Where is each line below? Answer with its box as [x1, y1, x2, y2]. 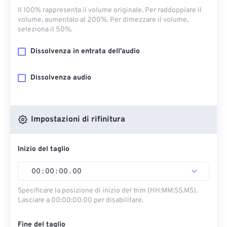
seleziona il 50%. [18, 25, 72, 34]
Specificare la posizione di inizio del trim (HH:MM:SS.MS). [18, 186, 198, 195]
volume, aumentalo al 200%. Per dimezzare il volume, [18, 16, 188, 24]
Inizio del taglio [18, 145, 69, 154]
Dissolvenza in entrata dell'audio [30, 47, 140, 56]
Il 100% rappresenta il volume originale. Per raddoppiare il [18, 6, 202, 15]
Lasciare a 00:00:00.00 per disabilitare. [18, 196, 143, 205]
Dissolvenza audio [30, 73, 91, 82]
